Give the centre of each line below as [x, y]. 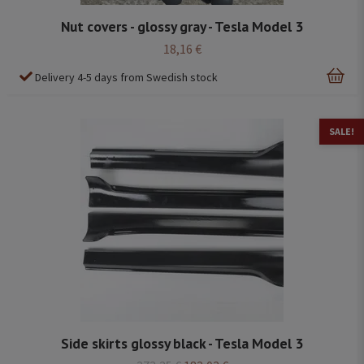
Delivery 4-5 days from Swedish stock [126, 77]
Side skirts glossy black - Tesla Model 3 [182, 344]
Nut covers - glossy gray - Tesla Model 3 [182, 26]
